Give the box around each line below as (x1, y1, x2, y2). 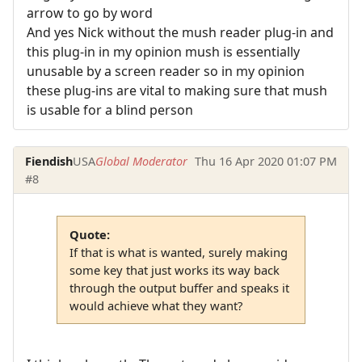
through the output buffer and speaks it (69, 279, 289, 296)
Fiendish (25, 153, 74, 169)
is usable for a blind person (27, 101, 193, 120)
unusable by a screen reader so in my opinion (27, 62, 305, 81)
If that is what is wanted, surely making (69, 243, 288, 260)
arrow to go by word (27, 4, 153, 23)
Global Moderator (95, 153, 188, 169)
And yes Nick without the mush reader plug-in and (27, 23, 334, 42)
